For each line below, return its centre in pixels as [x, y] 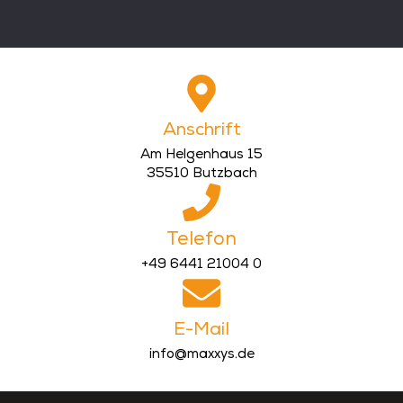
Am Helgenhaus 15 [201, 156]
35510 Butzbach [201, 175]
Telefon [201, 240]
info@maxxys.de [201, 355]
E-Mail [201, 331]
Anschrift [201, 131]
